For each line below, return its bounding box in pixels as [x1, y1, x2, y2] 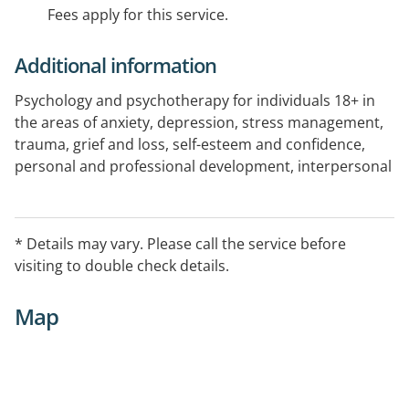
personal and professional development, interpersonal [15, 156, 392, 177]
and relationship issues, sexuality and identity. [15, 178, 331, 199]
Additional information [15, 51, 216, 79]
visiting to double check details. [15, 256, 229, 277]
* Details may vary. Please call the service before [15, 234, 346, 255]
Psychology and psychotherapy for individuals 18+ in [15, 90, 375, 111]
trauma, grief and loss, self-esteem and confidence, [15, 134, 365, 155]
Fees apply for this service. [47, 5, 228, 26]
